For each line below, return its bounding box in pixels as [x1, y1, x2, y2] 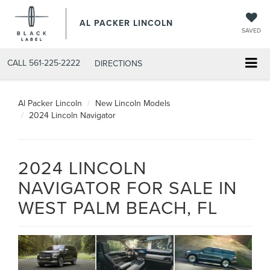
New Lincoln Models [95, 96, 171, 109]
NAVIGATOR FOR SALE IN [18, 174, 237, 200]
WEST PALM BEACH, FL [18, 194, 218, 220]
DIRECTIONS [95, 57, 142, 69]
